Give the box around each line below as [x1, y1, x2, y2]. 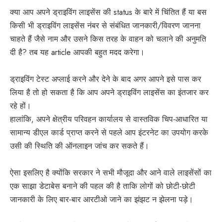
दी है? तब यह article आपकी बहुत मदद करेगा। [10, 46, 145, 58]
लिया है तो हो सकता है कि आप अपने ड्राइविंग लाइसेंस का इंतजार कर [10, 86, 209, 98]
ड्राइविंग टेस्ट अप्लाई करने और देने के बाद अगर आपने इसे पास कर [10, 73, 201, 85]
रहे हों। [10, 100, 31, 111]
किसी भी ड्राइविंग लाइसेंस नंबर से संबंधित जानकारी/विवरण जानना [10, 19, 201, 31]
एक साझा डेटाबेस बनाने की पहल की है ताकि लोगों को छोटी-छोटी [10, 180, 195, 192]
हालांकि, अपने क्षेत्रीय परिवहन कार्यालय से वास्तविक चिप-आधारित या [10, 113, 208, 125]
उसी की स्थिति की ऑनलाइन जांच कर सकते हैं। [10, 140, 149, 152]
